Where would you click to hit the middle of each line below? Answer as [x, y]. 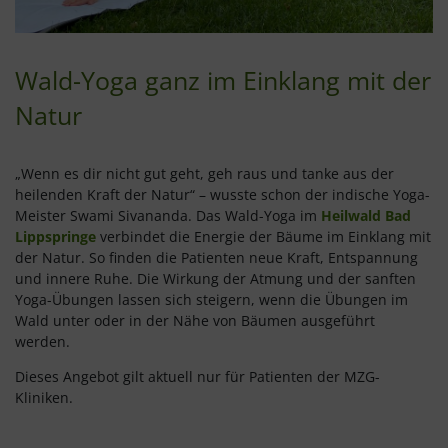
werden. [42, 341]
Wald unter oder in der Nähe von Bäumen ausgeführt [195, 320]
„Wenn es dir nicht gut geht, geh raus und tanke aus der [204, 173]
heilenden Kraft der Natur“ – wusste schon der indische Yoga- [222, 194]
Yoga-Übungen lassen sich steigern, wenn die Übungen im [211, 299]
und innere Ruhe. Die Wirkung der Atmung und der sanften [215, 278]
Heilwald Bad [366, 215]
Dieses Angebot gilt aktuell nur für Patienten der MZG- [197, 376]
